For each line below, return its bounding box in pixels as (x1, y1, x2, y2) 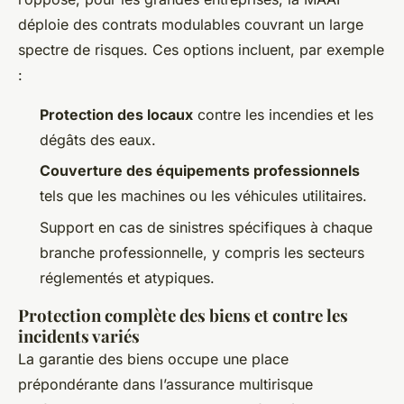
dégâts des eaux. (40, 130, 156, 149)
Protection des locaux (40, 105, 193, 124)
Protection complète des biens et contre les (18, 303, 348, 326)
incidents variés (18, 324, 140, 347)
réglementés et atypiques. (40, 268, 215, 287)
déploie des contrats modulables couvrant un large (18, 14, 363, 33)
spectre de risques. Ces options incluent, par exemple (18, 40, 384, 59)
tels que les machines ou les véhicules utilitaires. (40, 187, 367, 206)
